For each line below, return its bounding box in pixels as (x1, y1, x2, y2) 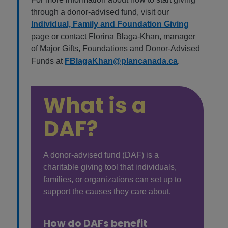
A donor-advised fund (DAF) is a (43, 151, 159, 160)
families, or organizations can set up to (43, 175, 181, 184)
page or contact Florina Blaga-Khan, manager (31, 32, 195, 41)
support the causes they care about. (43, 187, 171, 196)
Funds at (31, 56, 65, 66)
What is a (43, 91, 147, 121)
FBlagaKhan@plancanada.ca (65, 56, 178, 66)
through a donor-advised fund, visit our (31, 8, 169, 17)
